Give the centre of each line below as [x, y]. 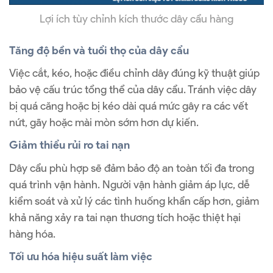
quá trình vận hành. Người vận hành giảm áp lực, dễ [129, 184]
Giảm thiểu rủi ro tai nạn [69, 145]
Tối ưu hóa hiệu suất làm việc [81, 256]
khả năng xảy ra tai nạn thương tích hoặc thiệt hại [125, 217]
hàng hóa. [32, 234]
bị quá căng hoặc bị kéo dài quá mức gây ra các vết [129, 106]
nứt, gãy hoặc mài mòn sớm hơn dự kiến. [104, 123]
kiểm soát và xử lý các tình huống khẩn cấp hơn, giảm [134, 201]
